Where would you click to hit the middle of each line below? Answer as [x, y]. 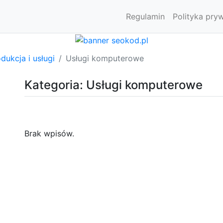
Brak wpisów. [49, 133]
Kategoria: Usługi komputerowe [113, 85]
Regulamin [145, 16]
